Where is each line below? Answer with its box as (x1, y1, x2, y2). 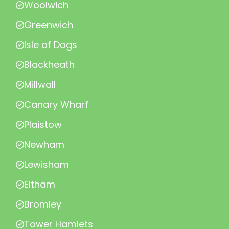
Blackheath (24, 58, 75, 71)
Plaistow (24, 118, 62, 131)
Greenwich (24, 18, 73, 31)
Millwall (24, 78, 56, 91)
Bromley (24, 198, 61, 211)
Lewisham (24, 158, 69, 171)
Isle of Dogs (24, 38, 77, 51)
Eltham (24, 178, 55, 191)
